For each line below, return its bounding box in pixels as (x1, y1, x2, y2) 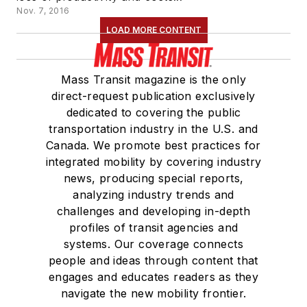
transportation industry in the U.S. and (49, 121, 258, 136)
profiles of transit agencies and (69, 220, 238, 234)
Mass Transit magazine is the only (60, 72, 247, 86)
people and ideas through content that (49, 253, 258, 267)
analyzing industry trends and (73, 187, 234, 201)
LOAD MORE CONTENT (106, 24, 201, 35)
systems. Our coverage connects (64, 236, 243, 251)
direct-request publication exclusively (51, 88, 256, 103)
